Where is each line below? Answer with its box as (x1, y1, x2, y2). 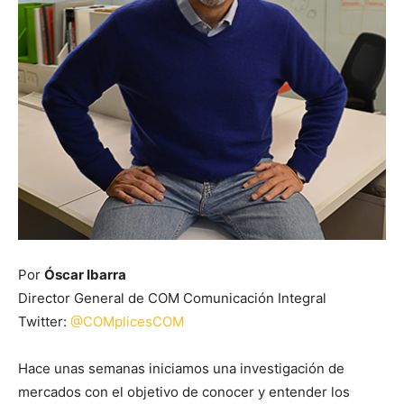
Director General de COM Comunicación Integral (18, 289, 326, 307)
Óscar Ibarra (44, 266, 126, 283)
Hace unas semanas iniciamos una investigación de (18, 360, 344, 377)
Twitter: (18, 313, 70, 330)
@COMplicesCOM (70, 313, 184, 330)
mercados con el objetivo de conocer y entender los (18, 383, 350, 400)
